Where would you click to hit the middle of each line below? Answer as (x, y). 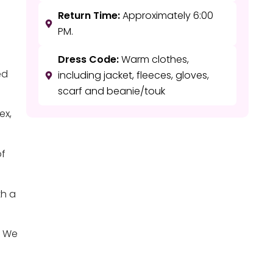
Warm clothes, (154, 59)
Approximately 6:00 (167, 16)
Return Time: (89, 16)
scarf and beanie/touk (112, 91)
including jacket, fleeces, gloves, (134, 75)
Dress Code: (89, 59)
